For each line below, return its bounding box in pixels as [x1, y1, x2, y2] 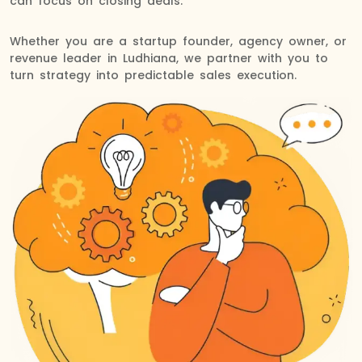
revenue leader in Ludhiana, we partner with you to [10, 50, 328, 66]
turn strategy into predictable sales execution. [10, 67, 297, 83]
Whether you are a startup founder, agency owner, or [10, 33, 347, 49]
